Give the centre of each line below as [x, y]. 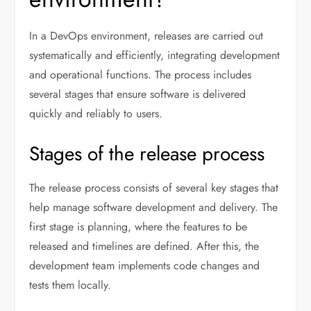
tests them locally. [70, 285]
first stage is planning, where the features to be [138, 227]
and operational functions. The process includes [141, 75]
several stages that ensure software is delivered [138, 94]
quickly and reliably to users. [96, 114]
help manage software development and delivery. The [154, 208]
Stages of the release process [147, 154]
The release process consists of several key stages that [154, 188]
